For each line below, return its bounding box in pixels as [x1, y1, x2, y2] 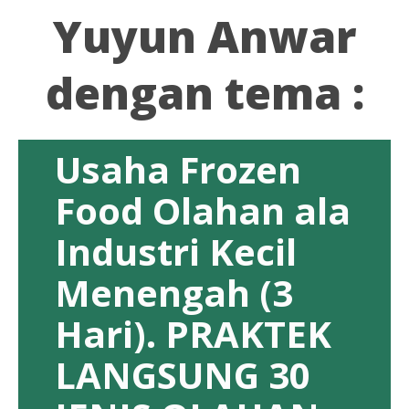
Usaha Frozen [55, 144, 301, 195]
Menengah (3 [55, 267, 293, 319]
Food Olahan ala [55, 185, 351, 236]
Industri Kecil [55, 226, 297, 278]
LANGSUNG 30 [55, 350, 310, 401]
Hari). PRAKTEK [55, 309, 331, 360]
